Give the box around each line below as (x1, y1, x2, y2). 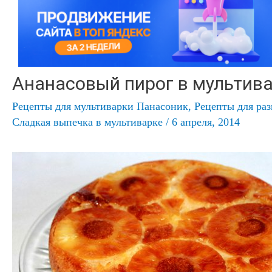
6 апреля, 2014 (172, 116, 240, 129)
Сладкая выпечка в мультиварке (12, 116, 163, 129)
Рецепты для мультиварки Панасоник (12, 100, 188, 113)
